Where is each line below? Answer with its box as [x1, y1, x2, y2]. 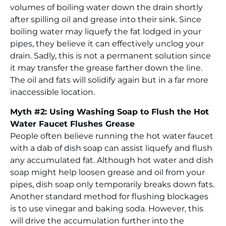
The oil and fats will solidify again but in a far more [10, 75, 208, 85]
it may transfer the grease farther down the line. [10, 63, 202, 73]
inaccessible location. [10, 87, 95, 97]
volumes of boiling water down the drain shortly [10, 3, 203, 13]
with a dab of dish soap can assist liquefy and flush [10, 143, 212, 153]
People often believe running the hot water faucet [10, 131, 213, 141]
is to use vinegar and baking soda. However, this [10, 203, 203, 213]
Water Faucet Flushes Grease [10, 119, 135, 129]
